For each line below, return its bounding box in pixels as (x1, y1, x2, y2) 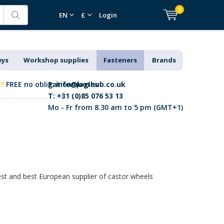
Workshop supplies (23, 55, 89, 64)
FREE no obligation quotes (4, 79, 98, 89)
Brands (152, 55, 176, 64)
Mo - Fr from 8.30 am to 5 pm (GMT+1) (48, 102, 183, 112)
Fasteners (103, 55, 137, 64)
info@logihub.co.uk (56, 79, 125, 89)
